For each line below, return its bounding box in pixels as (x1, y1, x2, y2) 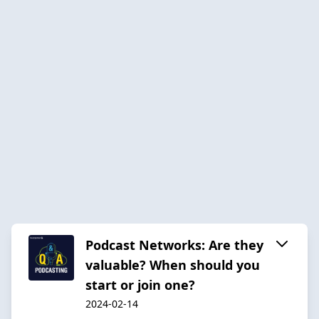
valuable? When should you (85, 256, 260, 273)
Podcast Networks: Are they (85, 236, 263, 253)
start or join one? (85, 276, 195, 293)
